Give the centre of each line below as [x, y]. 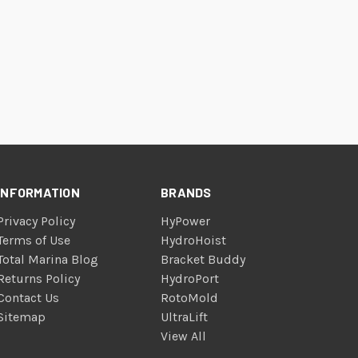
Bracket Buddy [203, 259]
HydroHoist [194, 240]
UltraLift [185, 316]
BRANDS [186, 192]
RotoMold [190, 297]
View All [184, 336]
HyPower [186, 221]
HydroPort [190, 278]
